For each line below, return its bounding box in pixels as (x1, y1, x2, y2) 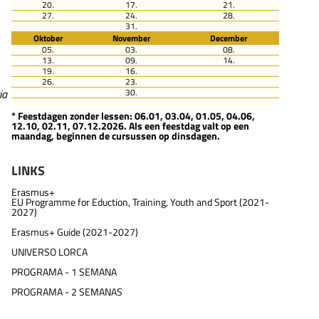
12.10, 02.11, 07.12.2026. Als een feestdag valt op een (11, 118, 249, 133)
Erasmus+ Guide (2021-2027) (11, 225, 138, 240)
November (112, 31, 150, 46)
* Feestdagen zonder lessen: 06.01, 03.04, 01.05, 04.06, (11, 108, 255, 123)
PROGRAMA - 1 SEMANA (11, 265, 117, 280)
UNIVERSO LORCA (11, 245, 88, 260)
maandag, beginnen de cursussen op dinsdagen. (11, 128, 220, 143)
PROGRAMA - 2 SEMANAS (11, 285, 122, 300)
